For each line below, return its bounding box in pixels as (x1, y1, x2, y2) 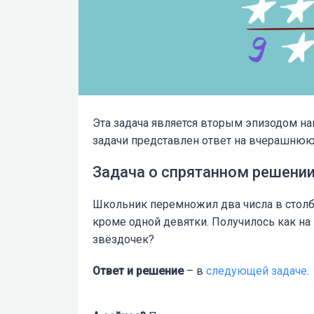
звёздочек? (93, 232, 154, 246)
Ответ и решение (93, 264, 184, 278)
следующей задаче (206, 264, 307, 278)
